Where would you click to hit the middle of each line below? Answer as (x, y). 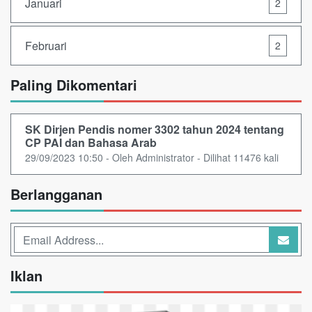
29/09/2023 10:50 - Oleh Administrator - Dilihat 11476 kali (152, 158)
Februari (46, 45)
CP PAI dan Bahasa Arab (91, 143)
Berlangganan (56, 194)
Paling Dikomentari (74, 85)
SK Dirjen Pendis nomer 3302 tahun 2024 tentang (155, 130)
